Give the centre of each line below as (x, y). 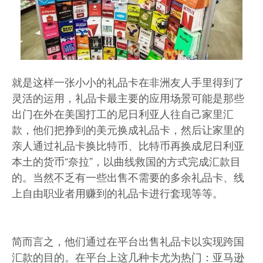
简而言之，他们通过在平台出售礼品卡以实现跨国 (128, 240)
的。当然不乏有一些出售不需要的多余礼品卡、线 (128, 176)
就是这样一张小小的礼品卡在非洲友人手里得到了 (128, 81)
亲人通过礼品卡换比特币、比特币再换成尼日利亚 (128, 145)
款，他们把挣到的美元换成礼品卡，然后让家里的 (128, 129)
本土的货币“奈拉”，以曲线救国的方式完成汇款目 (126, 161)
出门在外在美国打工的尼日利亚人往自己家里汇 (123, 113)
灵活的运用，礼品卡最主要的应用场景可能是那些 (128, 97)
